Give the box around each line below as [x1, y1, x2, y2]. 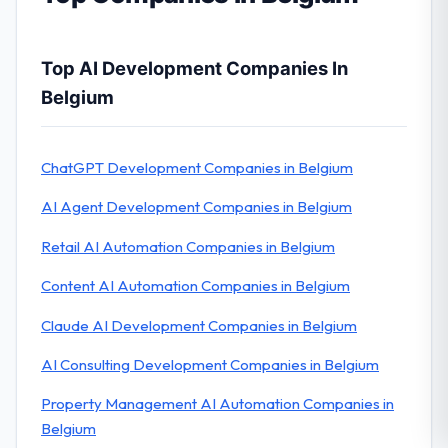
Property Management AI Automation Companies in [41, 394, 394, 414]
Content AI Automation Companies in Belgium [41, 276, 350, 296]
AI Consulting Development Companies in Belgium [41, 354, 379, 374]
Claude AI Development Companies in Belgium [41, 315, 357, 335]
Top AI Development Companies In [41, 57, 348, 80]
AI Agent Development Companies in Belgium [41, 197, 352, 217]
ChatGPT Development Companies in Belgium [41, 157, 353, 177]
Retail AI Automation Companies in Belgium [41, 236, 335, 256]
